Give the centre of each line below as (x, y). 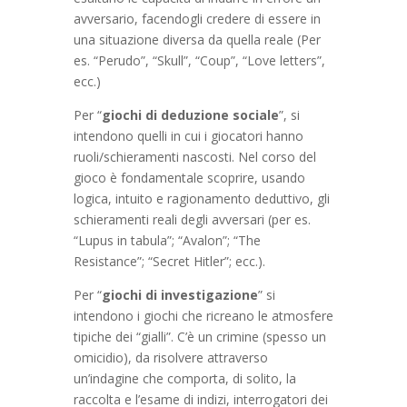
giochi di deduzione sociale (190, 114)
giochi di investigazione (179, 294)
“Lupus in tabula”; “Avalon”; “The (167, 240)
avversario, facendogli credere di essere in (197, 18)
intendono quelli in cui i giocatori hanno (188, 135)
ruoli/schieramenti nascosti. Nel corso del (194, 156)
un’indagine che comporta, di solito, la (184, 378)
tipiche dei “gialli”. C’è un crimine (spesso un (199, 336)
